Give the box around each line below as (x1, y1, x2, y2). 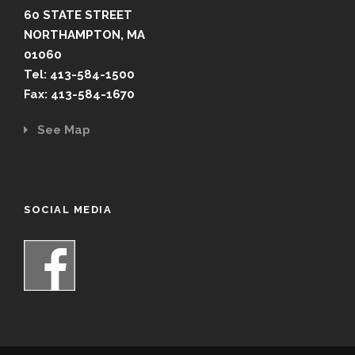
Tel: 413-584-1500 (24, 67, 135, 82)
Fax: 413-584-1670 (24, 86, 135, 101)
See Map (28, 122, 90, 137)
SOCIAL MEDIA (24, 203, 112, 216)
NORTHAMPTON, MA (24, 27, 145, 42)
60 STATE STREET (24, 7, 132, 22)
